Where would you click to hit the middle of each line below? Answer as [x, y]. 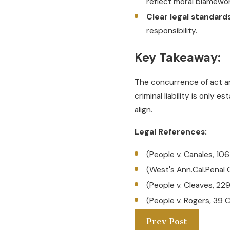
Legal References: [170, 132]
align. [143, 110]
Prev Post [166, 222]
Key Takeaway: [177, 57]
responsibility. [171, 31]
